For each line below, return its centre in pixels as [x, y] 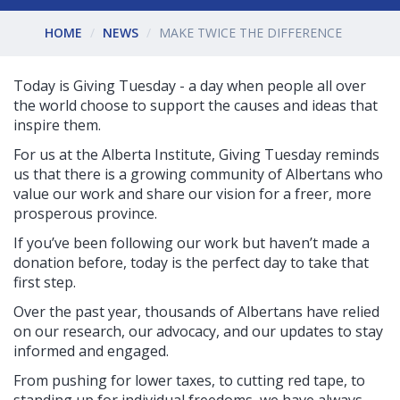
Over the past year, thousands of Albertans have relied [196, 311]
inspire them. [57, 125]
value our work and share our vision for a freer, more [192, 193]
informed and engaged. [91, 350]
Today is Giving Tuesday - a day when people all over [190, 85]
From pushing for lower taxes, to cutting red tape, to [189, 380]
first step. [45, 282]
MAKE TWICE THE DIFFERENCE [250, 33]
